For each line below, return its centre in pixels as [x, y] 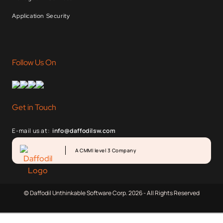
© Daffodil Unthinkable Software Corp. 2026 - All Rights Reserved [111, 193]
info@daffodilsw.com [84, 130]
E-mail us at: [31, 130]
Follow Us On [34, 62]
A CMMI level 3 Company [106, 151]
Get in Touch [34, 107]
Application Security [41, 16]
